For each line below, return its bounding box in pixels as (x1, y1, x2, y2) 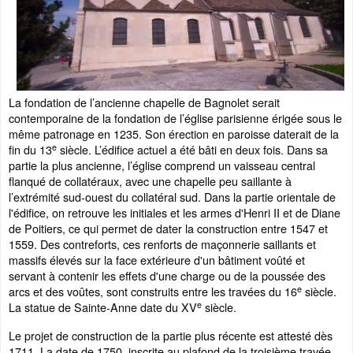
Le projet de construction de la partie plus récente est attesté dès (9, 327, 333, 344)
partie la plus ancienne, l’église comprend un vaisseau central (9, 157, 315, 173)
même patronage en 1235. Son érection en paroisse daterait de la (9, 125, 339, 142)
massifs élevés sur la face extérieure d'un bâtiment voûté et (9, 251, 305, 268)
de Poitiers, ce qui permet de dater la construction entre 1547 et (9, 220, 328, 236)
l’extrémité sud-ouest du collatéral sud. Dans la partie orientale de (9, 188, 336, 205)
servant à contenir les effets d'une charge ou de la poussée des (9, 267, 325, 284)
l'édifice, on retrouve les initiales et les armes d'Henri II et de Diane (9, 204, 340, 221)
